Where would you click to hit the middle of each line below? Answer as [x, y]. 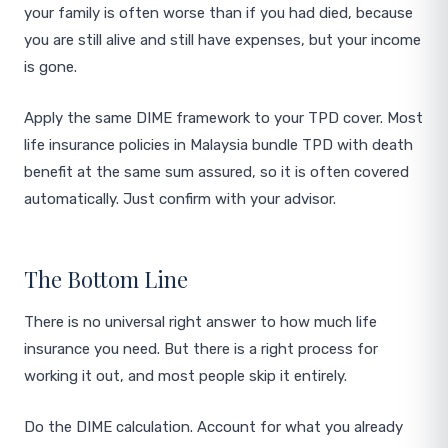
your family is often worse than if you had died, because [218, 13]
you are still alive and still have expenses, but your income [222, 40]
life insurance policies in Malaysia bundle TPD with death [218, 145]
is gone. [50, 67]
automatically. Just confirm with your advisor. [180, 199]
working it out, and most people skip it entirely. [185, 376]
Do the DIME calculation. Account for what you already [213, 427]
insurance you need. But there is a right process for [201, 349]
